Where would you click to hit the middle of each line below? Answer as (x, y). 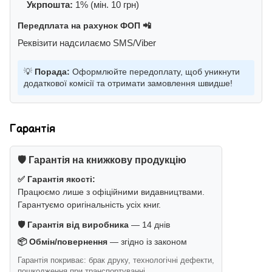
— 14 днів (149, 225)
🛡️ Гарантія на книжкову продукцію (102, 160)
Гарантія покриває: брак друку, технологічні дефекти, (116, 260)
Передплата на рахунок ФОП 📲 (84, 26)
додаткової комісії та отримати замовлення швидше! (128, 83)
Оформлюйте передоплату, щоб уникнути (155, 72)
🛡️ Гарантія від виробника (73, 225)
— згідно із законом (147, 242)
